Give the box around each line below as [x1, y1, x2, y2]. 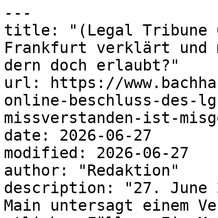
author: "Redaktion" [4, 162, 180, 179]
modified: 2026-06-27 [4, 144, 189, 162]
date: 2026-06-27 [4, 127, 152, 144]
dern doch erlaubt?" [4, 56, 180, 74]
